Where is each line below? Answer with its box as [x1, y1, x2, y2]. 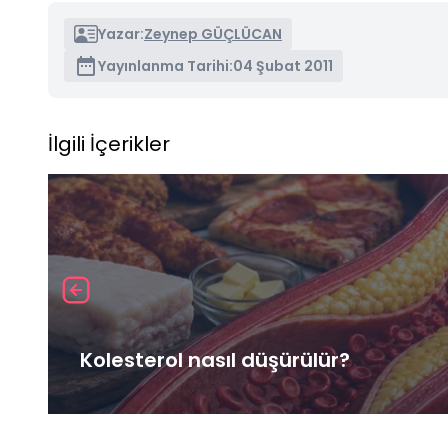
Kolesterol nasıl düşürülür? [80, 345, 350, 374]
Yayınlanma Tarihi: [98, 55, 233, 76]
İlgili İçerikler [48, 129, 170, 158]
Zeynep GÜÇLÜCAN [144, 23, 282, 44]
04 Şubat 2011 [233, 55, 333, 76]
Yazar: [98, 23, 144, 44]
